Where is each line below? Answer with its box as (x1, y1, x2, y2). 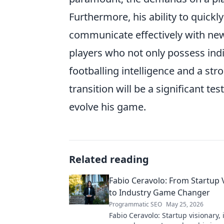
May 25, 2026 (166, 200, 203, 208)
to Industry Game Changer (109, 187, 210, 198)
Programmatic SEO (109, 200, 162, 208)
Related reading (69, 152, 149, 166)
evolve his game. (69, 100, 146, 113)
